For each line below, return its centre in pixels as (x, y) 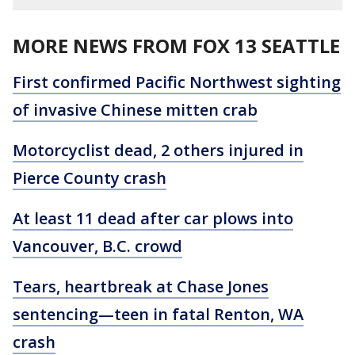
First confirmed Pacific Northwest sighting (177, 82)
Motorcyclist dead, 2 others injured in (158, 150)
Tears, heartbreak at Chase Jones (141, 286)
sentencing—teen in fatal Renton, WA (158, 314)
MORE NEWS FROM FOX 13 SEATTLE (176, 45)
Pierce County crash (90, 177)
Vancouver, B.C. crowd (97, 246)
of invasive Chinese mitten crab (135, 109)
